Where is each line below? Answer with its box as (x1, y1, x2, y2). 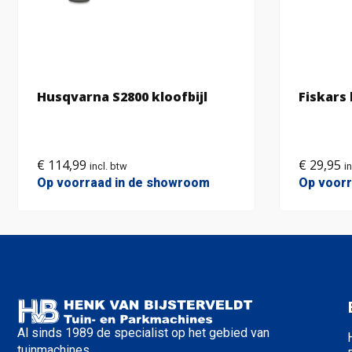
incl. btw (90, 159, 127, 172)
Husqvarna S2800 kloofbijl (37, 87, 207, 105)
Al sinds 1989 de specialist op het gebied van (17, 324, 269, 340)
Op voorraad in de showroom (37, 174, 210, 190)
